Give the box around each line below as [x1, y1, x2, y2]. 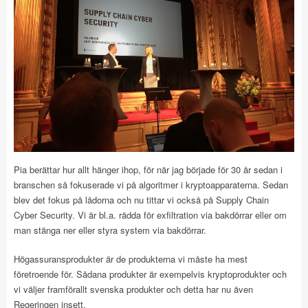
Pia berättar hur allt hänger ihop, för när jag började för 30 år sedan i [14, 163, 283, 176]
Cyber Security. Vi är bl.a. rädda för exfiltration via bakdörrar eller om [14, 208, 287, 221]
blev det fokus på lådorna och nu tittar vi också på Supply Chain [14, 193, 269, 206]
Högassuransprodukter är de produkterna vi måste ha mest [14, 252, 247, 265]
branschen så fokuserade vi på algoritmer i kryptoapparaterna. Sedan [14, 178, 288, 191]
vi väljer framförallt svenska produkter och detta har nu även [14, 283, 253, 296]
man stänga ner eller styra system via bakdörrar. [14, 223, 206, 236]
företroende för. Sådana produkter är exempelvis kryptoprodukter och [14, 267, 287, 280]
